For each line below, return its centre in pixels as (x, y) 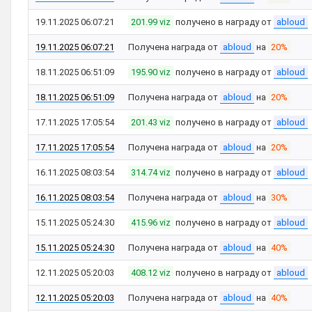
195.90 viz (151, 72)
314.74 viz (151, 172)
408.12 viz (151, 273)
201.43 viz (151, 122)
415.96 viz (151, 223)
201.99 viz (151, 22)
